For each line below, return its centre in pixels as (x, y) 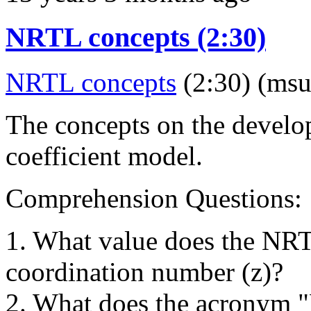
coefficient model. (104, 156)
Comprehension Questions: (154, 199)
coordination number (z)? (144, 272)
